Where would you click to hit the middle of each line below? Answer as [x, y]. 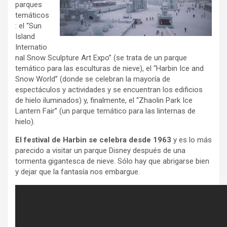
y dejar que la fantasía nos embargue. [78, 172]
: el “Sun [28, 26]
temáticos [32, 15]
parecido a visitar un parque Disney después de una [100, 150]
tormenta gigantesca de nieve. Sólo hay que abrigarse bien [112, 161]
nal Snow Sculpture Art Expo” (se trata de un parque [101, 58]
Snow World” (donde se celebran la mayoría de [93, 79]
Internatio [31, 47]
